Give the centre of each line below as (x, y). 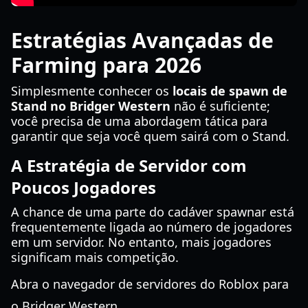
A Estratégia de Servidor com (129, 165)
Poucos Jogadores (84, 187)
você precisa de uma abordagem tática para (139, 121)
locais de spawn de (230, 91)
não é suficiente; (220, 106)
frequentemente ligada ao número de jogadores (152, 227)
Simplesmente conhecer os (92, 91)
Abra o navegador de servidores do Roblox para (150, 284)
